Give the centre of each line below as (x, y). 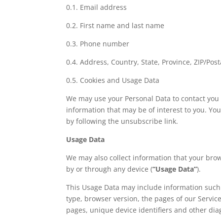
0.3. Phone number (98, 43)
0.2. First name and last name (115, 25)
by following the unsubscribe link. (122, 121)
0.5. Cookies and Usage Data (113, 80)
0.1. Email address (97, 7)
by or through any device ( (110, 169)
